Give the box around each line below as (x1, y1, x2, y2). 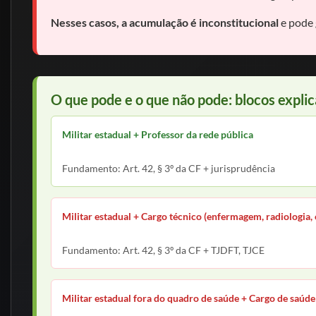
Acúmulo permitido (62, 145, 150, 158)
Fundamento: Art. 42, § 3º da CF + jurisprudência (62, 162, 275, 174)
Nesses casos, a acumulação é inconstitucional (51, 16, 279, 29)
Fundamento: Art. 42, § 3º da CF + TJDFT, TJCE (62, 244, 265, 256)
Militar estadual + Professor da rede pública (62, 128, 253, 140)
